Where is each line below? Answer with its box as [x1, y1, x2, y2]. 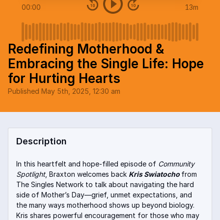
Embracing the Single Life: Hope [8, 56, 204, 71]
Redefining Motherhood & [8, 41, 164, 56]
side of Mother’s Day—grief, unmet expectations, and [16, 191, 192, 199]
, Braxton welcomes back [45, 170, 129, 178]
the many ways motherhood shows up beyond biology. [16, 201, 194, 209]
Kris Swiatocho [129, 170, 181, 178]
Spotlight [16, 170, 45, 178]
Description [16, 136, 67, 146]
